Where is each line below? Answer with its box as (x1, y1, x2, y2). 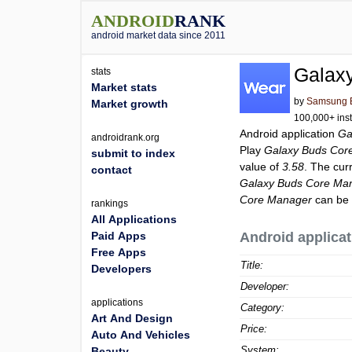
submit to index (91, 147, 175, 159)
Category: (240, 302, 285, 313)
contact (91, 163, 132, 176)
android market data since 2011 (91, 30, 225, 41)
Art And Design (91, 312, 173, 324)
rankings (91, 198, 128, 209)
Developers (91, 262, 152, 275)
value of (240, 160, 283, 173)
